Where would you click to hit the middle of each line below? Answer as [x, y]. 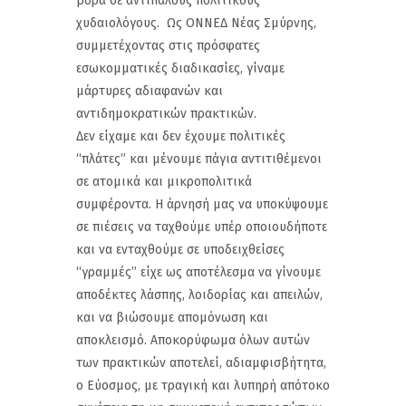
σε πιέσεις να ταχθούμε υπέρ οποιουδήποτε [202, 227]
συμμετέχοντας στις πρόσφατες [168, 45]
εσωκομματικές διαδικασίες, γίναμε [180, 68]
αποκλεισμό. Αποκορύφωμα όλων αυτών [193, 340]
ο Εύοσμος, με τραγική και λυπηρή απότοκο [203, 385]
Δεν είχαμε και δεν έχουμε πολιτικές [181, 136]
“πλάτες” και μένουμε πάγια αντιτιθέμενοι [199, 159]
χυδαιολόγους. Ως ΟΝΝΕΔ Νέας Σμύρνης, [196, 23]
